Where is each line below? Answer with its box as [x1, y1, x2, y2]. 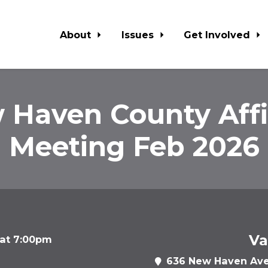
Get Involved [184, 28, 254, 41]
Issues [121, 28, 157, 41]
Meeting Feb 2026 [8, 130, 260, 163]
